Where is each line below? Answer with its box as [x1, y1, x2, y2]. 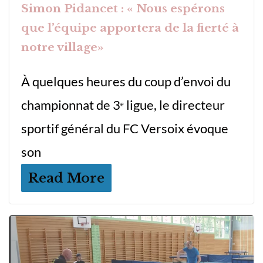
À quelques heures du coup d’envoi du [21, 73, 231, 90]
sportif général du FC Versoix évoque [21, 120, 228, 137]
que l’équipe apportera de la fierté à [21, 21, 239, 35]
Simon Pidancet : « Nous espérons [21, 2, 225, 16]
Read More [28, 170, 104, 187]
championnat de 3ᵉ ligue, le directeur [21, 97, 225, 113]
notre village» [21, 41, 104, 55]
